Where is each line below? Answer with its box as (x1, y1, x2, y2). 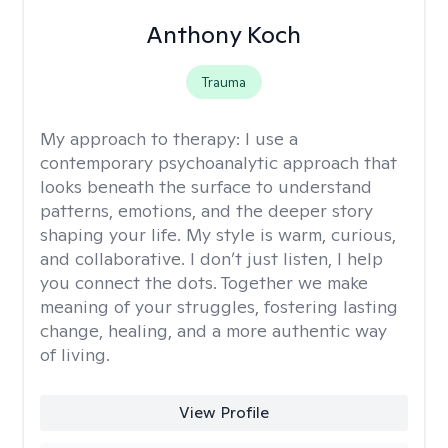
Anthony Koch (146, 19, 302, 50)
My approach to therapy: (40, 127, 245, 150)
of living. (40, 343, 110, 366)
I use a (245, 127, 298, 150)
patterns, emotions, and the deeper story (40, 199, 373, 222)
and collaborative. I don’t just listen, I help (40, 247, 383, 270)
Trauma (201, 73, 246, 91)
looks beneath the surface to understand (40, 175, 372, 198)
